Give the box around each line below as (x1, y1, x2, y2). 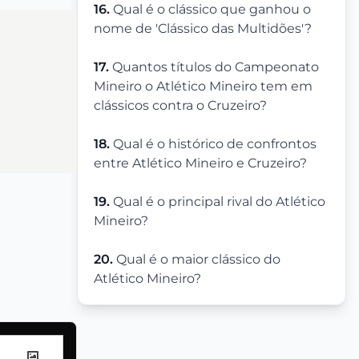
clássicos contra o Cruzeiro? (94, 98, 267, 114)
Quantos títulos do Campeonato (112, 59, 319, 75)
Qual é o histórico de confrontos (113, 136, 317, 152)
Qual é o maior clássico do (116, 252, 280, 268)
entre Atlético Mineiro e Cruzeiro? (94, 155, 307, 171)
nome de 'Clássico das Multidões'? (94, 21, 312, 37)
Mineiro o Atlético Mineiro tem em (94, 79, 313, 95)
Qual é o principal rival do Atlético (113, 194, 325, 210)
